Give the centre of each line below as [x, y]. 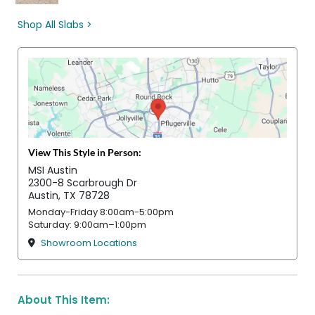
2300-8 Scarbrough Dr [83, 183]
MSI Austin [53, 171]
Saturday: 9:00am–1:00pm [87, 225]
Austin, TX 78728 [69, 196]
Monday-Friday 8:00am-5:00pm [101, 212]
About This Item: [64, 300]
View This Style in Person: [85, 153]
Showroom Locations [89, 243]
